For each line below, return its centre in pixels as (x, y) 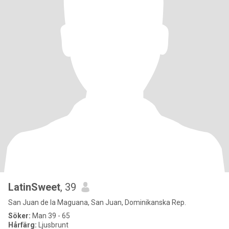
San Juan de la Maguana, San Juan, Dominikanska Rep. (97, 202)
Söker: (19, 216)
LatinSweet (34, 187)
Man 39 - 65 (50, 216)
